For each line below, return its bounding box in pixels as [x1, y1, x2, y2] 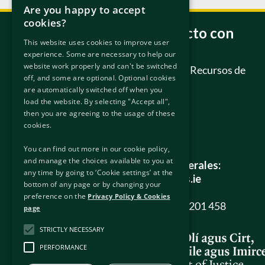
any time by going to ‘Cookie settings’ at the [24, 167, 173, 177]
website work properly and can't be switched [24, 61, 177, 71]
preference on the [24, 191, 88, 201]
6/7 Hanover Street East [72, 91, 183, 104]
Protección [72, 77, 122, 91]
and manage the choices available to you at [24, 156, 173, 166]
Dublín [72, 104, 104, 118]
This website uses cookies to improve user [24, 37, 170, 47]
